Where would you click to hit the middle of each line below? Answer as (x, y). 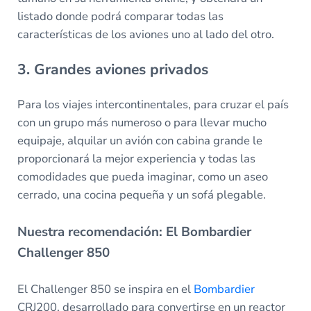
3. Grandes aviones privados (112, 70)
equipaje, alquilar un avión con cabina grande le (140, 141)
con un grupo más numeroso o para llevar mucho (142, 123)
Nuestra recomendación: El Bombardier (134, 232)
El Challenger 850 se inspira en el (105, 289)
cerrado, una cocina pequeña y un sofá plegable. (141, 195)
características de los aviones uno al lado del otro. (147, 34)
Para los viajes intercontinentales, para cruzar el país (153, 105)
